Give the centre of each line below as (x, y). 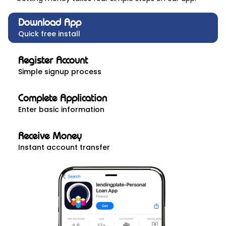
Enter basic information (61, 110)
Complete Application (63, 98)
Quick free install (49, 34)
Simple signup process (60, 72)
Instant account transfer (64, 148)
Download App (50, 22)
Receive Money (50, 136)
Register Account (53, 60)
